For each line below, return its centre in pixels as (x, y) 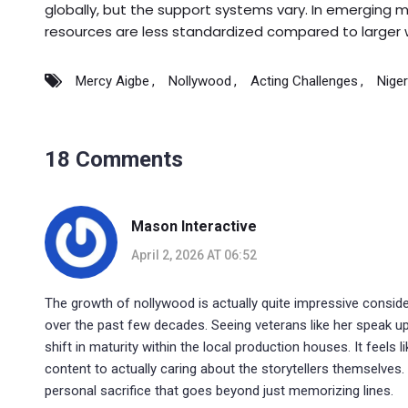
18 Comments (114, 159)
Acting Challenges (304, 81)
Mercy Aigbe (112, 81)
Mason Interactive (194, 227)
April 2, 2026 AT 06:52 (194, 255)
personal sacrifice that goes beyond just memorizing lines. (219, 390)
